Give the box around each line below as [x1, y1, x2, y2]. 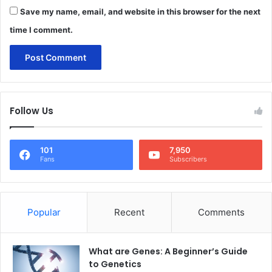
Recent [114, 206, 144, 219]
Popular [27, 206, 61, 219]
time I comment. [10, 25, 73, 35]
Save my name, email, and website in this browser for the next [20, 7, 260, 17]
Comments [198, 206, 245, 219]
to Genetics [89, 258, 143, 271]
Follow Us [10, 104, 53, 118]
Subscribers [169, 155, 207, 164]
